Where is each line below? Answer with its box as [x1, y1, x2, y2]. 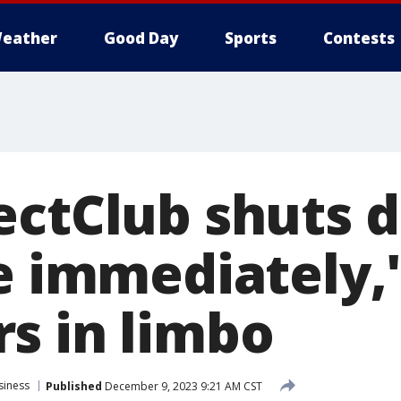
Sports [225, 28, 277, 48]
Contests [323, 28, 395, 48]
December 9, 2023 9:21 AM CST [102, 378, 262, 394]
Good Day [104, 28, 178, 48]
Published [46, 378, 102, 394]
